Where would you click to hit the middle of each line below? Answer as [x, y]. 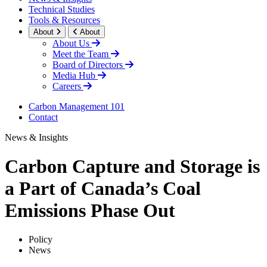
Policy [41, 240]
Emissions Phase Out [90, 211]
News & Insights [36, 137]
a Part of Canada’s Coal [103, 189]
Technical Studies [62, 9]
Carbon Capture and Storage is [132, 167]
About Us [72, 43]
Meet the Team [82, 54]
